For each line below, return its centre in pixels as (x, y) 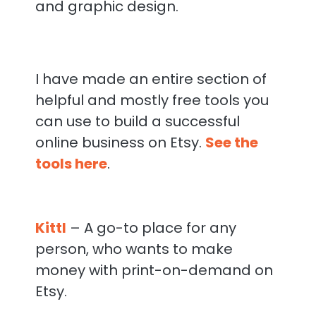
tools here (71, 164)
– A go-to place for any (151, 228)
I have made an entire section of (151, 79)
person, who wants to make (134, 249)
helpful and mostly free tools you (152, 101)
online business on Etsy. (120, 143)
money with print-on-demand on (154, 271)
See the (232, 143)
